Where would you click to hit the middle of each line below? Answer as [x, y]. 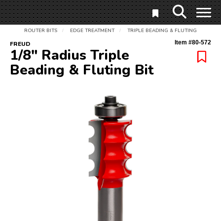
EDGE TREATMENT [92, 31]
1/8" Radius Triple [70, 55]
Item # [183, 42]
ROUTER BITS [41, 31]
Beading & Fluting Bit [82, 70]
